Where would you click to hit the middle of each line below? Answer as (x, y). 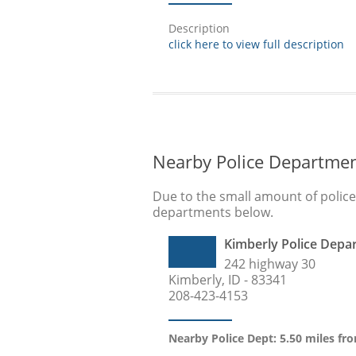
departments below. (213, 212)
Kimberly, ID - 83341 (228, 280)
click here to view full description (256, 44)
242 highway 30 (270, 264)
